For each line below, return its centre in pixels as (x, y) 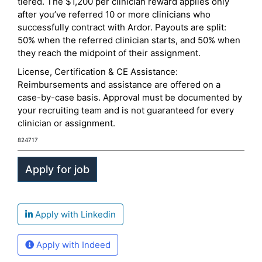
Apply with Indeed (72, 245)
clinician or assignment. (66, 123)
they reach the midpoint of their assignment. (109, 53)
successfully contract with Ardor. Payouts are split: (122, 27)
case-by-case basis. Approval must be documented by (130, 97)
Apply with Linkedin (74, 214)
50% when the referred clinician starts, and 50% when (129, 40)
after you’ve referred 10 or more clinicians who (114, 14)
